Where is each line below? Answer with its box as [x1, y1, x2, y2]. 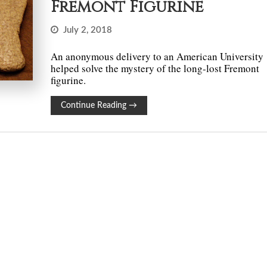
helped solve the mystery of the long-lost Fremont [51, 61, 260, 75]
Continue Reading [61, 101, 129, 110]
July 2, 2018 [63, 26, 113, 35]
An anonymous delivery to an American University [51, 49, 264, 63]
